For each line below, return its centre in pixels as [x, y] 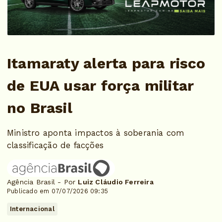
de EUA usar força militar [101, 86]
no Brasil [40, 108]
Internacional [32, 209]
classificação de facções [55, 145]
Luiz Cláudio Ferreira [116, 182]
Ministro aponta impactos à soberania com [96, 133]
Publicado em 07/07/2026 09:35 [58, 191]
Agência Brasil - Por [43, 182]
